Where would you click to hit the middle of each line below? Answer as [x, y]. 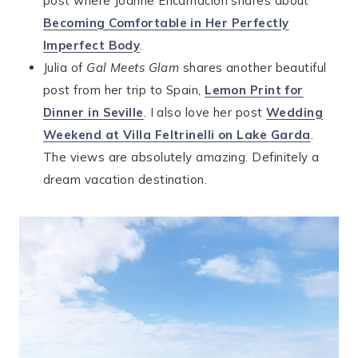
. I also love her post [205, 112]
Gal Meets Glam [133, 68]
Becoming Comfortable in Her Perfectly [166, 23]
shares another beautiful [253, 68]
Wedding [295, 112]
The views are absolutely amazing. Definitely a [181, 157]
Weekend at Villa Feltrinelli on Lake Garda [177, 135]
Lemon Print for [254, 90]
